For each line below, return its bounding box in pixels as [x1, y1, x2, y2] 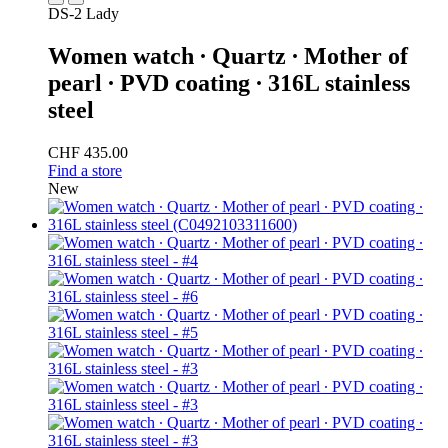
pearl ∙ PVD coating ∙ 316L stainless [48, 69, 410, 96]
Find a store [48, 161, 122, 179]
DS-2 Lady [48, 4, 119, 22]
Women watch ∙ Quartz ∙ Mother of [48, 42, 408, 69]
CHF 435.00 [48, 143, 128, 161]
